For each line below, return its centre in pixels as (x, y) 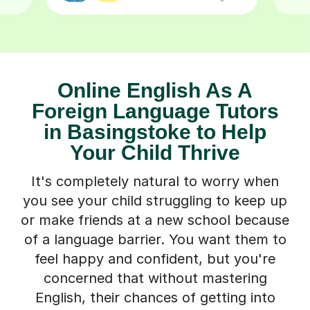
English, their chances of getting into (155, 297)
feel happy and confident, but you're (155, 258)
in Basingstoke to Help (155, 131)
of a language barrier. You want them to (155, 239)
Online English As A (155, 90)
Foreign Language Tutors (155, 111)
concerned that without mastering (155, 278)
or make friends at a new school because (155, 220)
